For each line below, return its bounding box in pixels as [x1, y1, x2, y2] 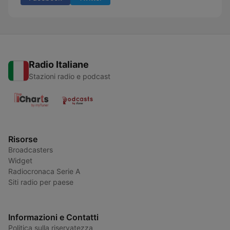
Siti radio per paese [8, 178, 73, 186]
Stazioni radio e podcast [29, 72, 110, 81]
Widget [8, 156, 32, 165]
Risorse [8, 134, 37, 144]
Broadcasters [8, 145, 53, 154]
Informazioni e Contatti [8, 212, 99, 222]
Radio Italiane [29, 59, 89, 70]
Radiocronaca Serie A [8, 167, 80, 176]
